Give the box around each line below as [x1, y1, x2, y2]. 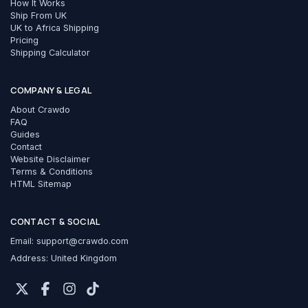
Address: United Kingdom [10, 253, 117, 263]
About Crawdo [10, 104, 70, 115]
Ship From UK [10, 10, 67, 21]
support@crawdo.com [36, 235, 129, 246]
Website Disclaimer [10, 153, 90, 164]
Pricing [10, 34, 38, 45]
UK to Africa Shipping [10, 22, 99, 33]
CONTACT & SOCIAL [10, 214, 100, 228]
